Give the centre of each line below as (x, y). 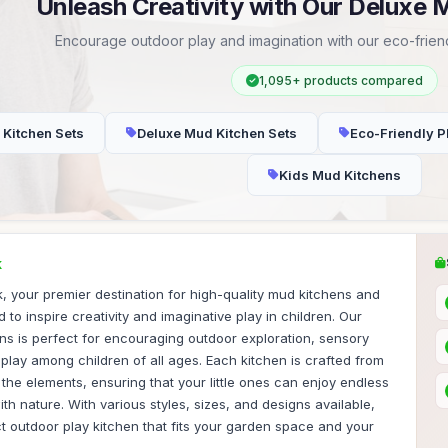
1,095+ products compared (340, 80)
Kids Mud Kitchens (339, 175)
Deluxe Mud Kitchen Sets (217, 133)
